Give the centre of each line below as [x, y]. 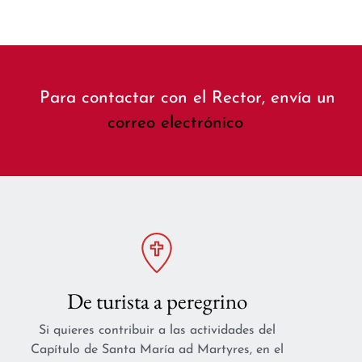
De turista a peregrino [157, 301]
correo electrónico [175, 124]
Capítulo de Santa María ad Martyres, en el [157, 350]
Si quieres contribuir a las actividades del [157, 331]
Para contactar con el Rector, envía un [187, 99]
